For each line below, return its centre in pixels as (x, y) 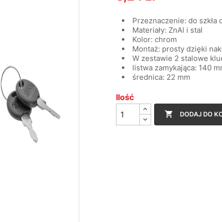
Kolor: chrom (155, 39)
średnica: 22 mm (161, 77)
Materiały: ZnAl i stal (167, 30)
